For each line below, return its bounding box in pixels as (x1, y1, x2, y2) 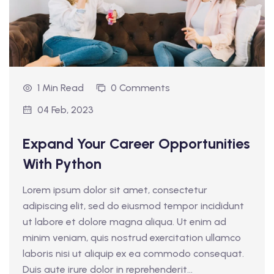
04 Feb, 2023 (37, 103, 94, 116)
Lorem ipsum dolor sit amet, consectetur (23, 183, 207, 196)
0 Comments (111, 81, 170, 94)
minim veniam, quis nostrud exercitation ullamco (23, 231, 241, 243)
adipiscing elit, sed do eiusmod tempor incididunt (23, 199, 244, 212)
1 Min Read (37, 81, 84, 94)
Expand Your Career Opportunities (23, 134, 250, 152)
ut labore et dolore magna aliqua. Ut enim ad (23, 215, 226, 228)
